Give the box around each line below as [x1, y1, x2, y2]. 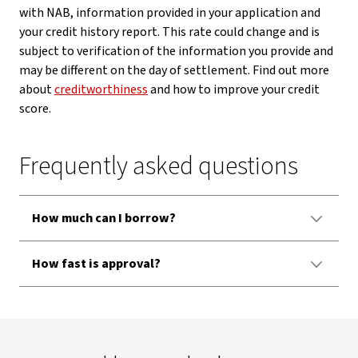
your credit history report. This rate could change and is [19, 23, 320, 41]
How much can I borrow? [32, 209, 176, 227]
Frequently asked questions [19, 148, 298, 185]
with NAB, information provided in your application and [19, 4, 320, 22]
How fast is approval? [32, 255, 161, 272]
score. [19, 100, 51, 117]
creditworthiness [54, 81, 148, 98]
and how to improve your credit [148, 81, 320, 98]
